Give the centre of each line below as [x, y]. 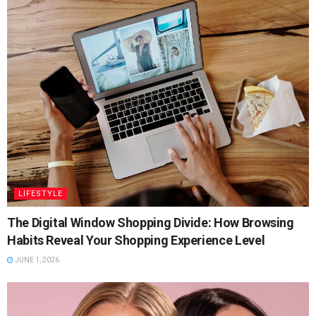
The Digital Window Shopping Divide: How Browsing [151, 222]
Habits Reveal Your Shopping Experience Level [136, 240]
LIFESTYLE [41, 193]
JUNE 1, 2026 [36, 260]
